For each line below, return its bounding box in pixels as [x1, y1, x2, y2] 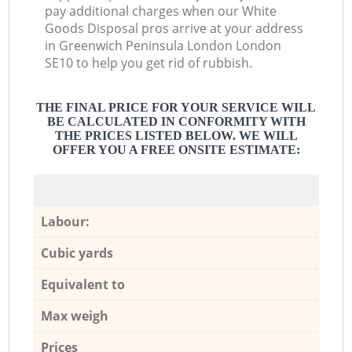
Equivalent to [40, 275, 125, 293]
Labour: [40, 212, 90, 230]
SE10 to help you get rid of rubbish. [45, 54, 253, 72]
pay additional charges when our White [45, 2, 277, 20]
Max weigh [40, 306, 108, 324]
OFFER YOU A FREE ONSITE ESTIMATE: [52, 143, 300, 157]
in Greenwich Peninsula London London [45, 37, 282, 55]
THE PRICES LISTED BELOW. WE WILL [54, 129, 298, 143]
